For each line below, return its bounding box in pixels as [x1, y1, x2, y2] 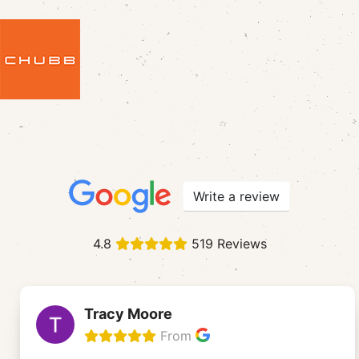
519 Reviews [187, 235, 267, 252]
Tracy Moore [84, 305, 172, 322]
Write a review [193, 188, 280, 204]
